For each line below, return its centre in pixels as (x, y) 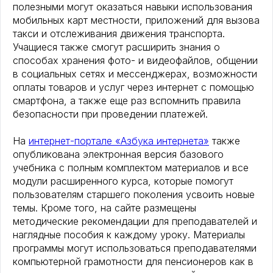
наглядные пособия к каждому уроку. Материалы (129, 235)
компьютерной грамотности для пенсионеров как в (133, 262)
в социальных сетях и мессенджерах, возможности (135, 74)
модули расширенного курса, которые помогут (123, 181)
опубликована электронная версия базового (118, 154)
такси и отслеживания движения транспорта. (119, 34)
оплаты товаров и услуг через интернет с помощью (133, 87)
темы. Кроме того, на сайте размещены (105, 208)
